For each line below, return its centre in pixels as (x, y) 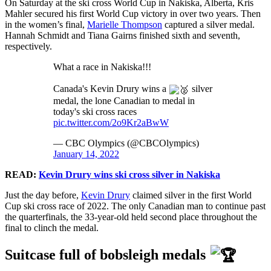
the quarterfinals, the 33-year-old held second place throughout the (131, 217)
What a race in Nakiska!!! (102, 67)
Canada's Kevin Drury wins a (111, 88)
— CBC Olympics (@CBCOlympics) (126, 143)
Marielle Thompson (125, 24)
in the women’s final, (46, 24)
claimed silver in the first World (191, 195)
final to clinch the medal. (52, 227)
